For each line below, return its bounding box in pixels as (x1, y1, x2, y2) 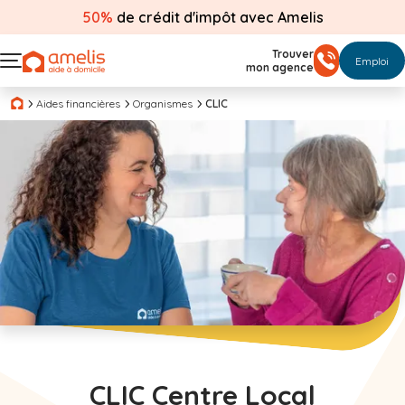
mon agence (246, 61, 314, 74)
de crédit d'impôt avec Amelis (112, 7, 324, 26)
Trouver (272, 47, 314, 61)
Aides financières (36, 97, 120, 110)
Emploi (355, 53, 389, 68)
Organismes (133, 97, 193, 110)
